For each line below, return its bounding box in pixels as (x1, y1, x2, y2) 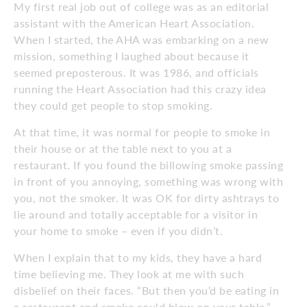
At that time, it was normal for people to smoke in (14, 125, 270, 138)
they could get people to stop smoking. (14, 98, 212, 112)
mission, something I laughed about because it (14, 49, 249, 62)
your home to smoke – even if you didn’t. (14, 223, 223, 237)
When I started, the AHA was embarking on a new (14, 32, 269, 46)
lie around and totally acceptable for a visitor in (14, 207, 258, 221)
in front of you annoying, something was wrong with (14, 174, 283, 188)
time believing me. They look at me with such (14, 267, 244, 280)
